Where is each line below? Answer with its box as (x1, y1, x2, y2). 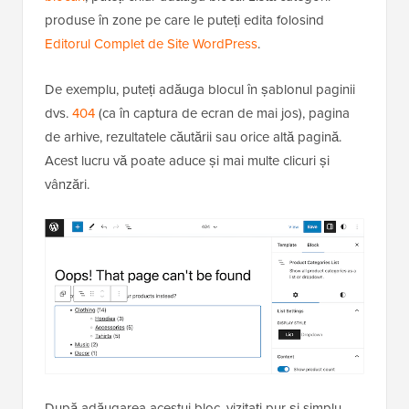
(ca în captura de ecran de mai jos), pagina (95, 103, 350, 124)
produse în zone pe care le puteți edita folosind (45, 10, 324, 31)
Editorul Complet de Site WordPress (45, 34, 257, 55)
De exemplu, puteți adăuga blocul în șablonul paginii (45, 79, 355, 100)
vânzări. (45, 174, 89, 195)
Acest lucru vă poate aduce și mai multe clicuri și (45, 151, 330, 172)
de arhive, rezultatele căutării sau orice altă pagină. (45, 127, 341, 148)
